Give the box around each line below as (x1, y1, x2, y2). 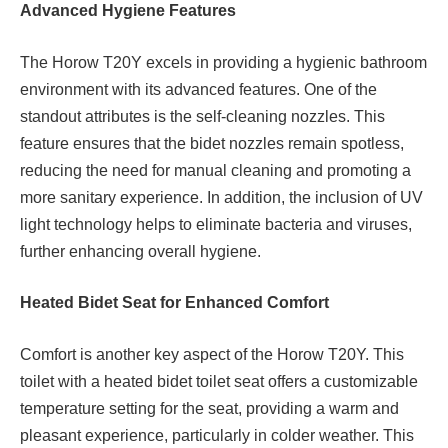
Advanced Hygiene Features (20, 2, 236, 20)
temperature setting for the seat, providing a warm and (20, 399, 399, 417)
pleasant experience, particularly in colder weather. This (20, 426, 414, 444)
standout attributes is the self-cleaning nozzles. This (20, 107, 385, 125)
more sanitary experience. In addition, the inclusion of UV (20, 188, 423, 206)
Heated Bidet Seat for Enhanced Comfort (20, 294, 329, 312)
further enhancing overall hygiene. (20, 242, 261, 260)
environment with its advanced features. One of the (20, 80, 377, 98)
